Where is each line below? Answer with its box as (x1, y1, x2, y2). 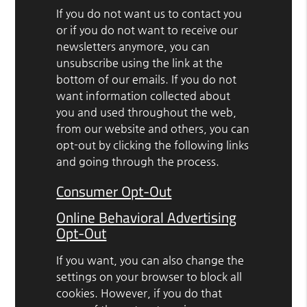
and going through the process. (56, 154, 220, 168)
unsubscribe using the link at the (56, 56, 223, 69)
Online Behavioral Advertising (56, 206, 237, 228)
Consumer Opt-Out (56, 180, 172, 202)
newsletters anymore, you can (56, 39, 210, 53)
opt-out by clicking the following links (56, 138, 249, 151)
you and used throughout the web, (56, 105, 237, 119)
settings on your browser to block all (56, 269, 243, 283)
